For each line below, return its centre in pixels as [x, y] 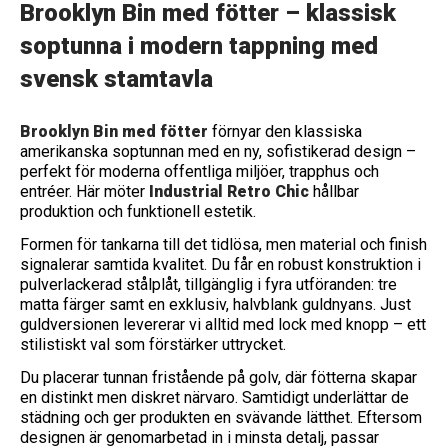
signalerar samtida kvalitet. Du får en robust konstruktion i [220, 264]
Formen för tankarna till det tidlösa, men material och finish [223, 244]
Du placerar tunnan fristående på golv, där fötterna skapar [218, 377]
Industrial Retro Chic [229, 191]
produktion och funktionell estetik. [138, 211]
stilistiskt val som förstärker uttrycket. [153, 344]
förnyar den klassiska [285, 131]
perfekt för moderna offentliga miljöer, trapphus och [199, 171]
